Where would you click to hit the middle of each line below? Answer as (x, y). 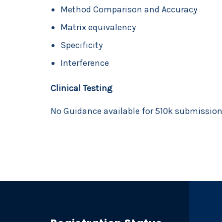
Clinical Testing (82, 88)
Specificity (82, 45)
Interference (85, 63)
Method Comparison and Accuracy (129, 9)
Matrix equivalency (98, 27)
